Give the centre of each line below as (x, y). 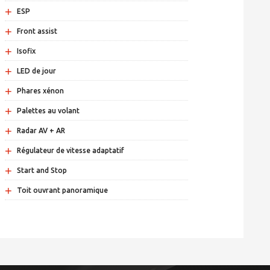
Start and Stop (42, 171)
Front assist (37, 31)
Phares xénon (41, 91)
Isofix (27, 51)
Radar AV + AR (41, 131)
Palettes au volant (49, 111)
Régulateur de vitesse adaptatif (71, 151)
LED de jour (37, 71)
